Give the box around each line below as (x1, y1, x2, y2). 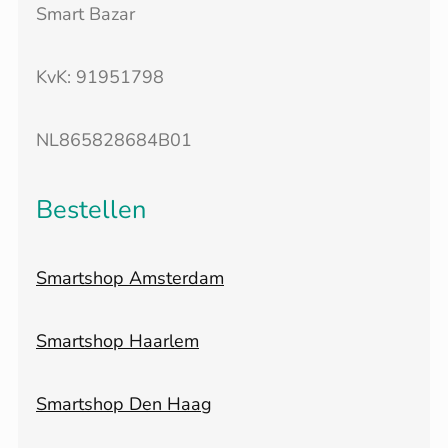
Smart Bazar (36, 2, 135, 27)
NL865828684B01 (36, 127, 192, 152)
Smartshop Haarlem (36, 328, 199, 353)
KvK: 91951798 (36, 65, 164, 90)
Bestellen (36, 191, 146, 227)
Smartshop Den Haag (36, 391, 212, 416)
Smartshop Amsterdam (36, 266, 224, 291)
